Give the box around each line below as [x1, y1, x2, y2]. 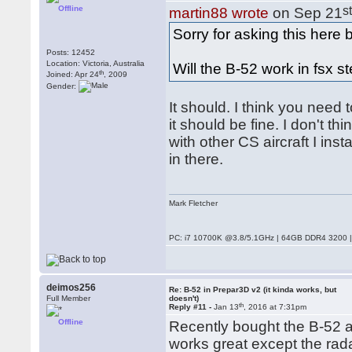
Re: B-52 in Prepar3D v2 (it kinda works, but [169, 285, 337, 294]
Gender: [46, 81, 79, 90]
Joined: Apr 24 [46, 70, 100, 79]
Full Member [46, 294, 91, 302]
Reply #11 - [169, 302, 214, 311]
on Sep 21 [269, 5, 343, 21]
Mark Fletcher [169, 199, 218, 207]
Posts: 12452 [46, 48, 96, 57]
